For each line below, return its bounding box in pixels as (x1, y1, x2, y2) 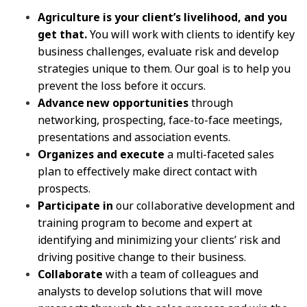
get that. (38, 27, 90, 42)
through (191, 95, 233, 110)
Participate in (38, 198, 116, 213)
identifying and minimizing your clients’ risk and (38, 232, 280, 247)
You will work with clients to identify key (90, 27, 295, 42)
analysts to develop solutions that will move (38, 284, 262, 299)
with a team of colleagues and (103, 267, 258, 282)
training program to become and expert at (38, 215, 252, 230)
